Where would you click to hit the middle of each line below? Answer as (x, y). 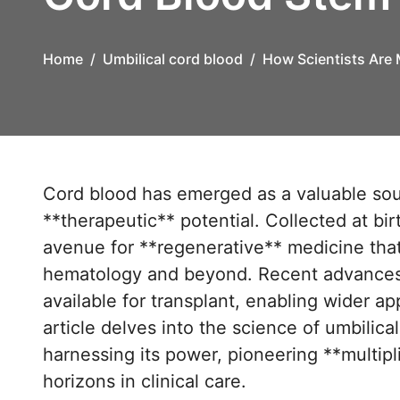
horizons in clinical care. (145, 381)
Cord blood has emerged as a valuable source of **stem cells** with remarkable (50, 194)
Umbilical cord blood (173, 59)
